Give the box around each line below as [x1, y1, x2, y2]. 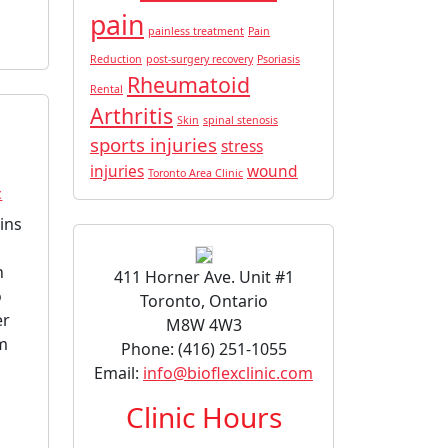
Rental [90, 81, 123, 96]
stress [221, 134, 263, 157]
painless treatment [148, 23, 244, 38]
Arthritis [90, 100, 173, 130]
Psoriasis [257, 51, 300, 66]
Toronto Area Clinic [148, 165, 243, 180]
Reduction [90, 51, 142, 66]
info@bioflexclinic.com [143, 361, 313, 384]
